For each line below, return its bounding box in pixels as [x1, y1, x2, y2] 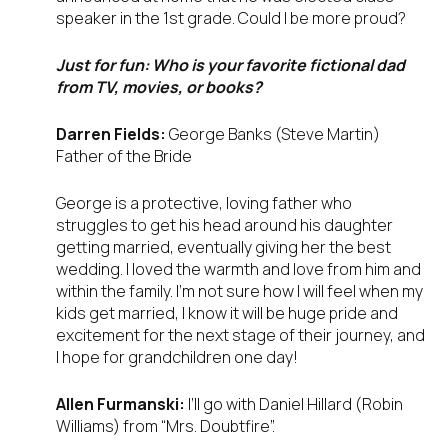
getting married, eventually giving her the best [56, 236, 391, 259]
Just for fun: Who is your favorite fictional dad [56, 54, 405, 77]
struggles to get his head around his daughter [56, 214, 393, 237]
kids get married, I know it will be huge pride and [56, 302, 398, 325]
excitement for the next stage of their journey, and [56, 324, 425, 347]
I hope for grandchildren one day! [56, 346, 298, 369]
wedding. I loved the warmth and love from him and [56, 258, 421, 281]
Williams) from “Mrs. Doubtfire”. [56, 415, 275, 438]
